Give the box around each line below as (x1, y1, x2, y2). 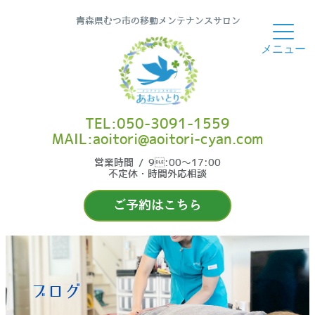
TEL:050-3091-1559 (84, 117, 230, 133)
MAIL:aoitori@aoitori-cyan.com (51, 132, 263, 148)
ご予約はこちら (112, 198, 202, 214)
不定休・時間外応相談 (108, 169, 207, 181)
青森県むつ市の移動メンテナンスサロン (76, 15, 241, 26)
